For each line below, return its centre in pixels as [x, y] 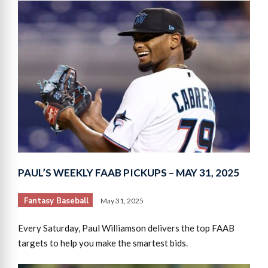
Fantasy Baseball [56, 201]
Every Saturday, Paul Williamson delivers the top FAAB [126, 228]
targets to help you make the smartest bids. [103, 243]
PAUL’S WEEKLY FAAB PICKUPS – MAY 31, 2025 [129, 172]
